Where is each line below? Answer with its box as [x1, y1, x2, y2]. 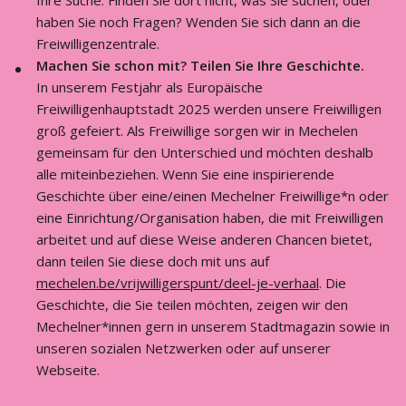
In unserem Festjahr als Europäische [36, 78, 263, 96]
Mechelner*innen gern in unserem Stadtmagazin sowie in [36, 317, 390, 335]
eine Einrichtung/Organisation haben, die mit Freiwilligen [36, 208, 383, 227]
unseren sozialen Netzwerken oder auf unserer [36, 339, 331, 357]
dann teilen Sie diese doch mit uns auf [36, 252, 269, 270]
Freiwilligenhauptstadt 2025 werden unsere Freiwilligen [36, 100, 382, 118]
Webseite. [36, 361, 100, 379]
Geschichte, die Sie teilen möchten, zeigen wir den [36, 295, 348, 314]
